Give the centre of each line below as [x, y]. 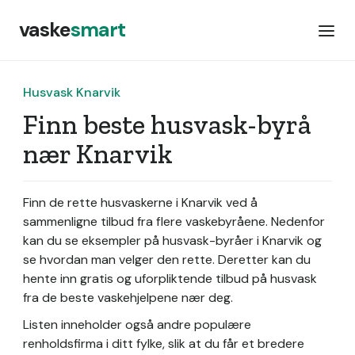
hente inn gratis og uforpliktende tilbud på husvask [170, 279]
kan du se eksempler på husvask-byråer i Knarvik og [172, 240]
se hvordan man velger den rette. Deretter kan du [167, 260]
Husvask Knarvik [72, 92]
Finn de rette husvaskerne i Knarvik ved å [140, 202]
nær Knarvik [98, 154]
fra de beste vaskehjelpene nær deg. [128, 298]
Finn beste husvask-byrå [167, 125]
